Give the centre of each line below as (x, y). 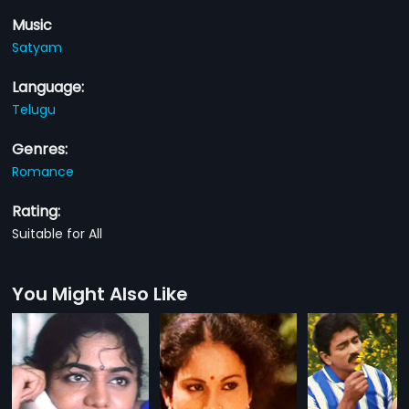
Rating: (37, 211)
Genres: (40, 149)
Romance (43, 171)
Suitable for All (58, 233)
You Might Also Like (100, 294)
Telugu (34, 109)
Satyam (37, 47)
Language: (48, 87)
